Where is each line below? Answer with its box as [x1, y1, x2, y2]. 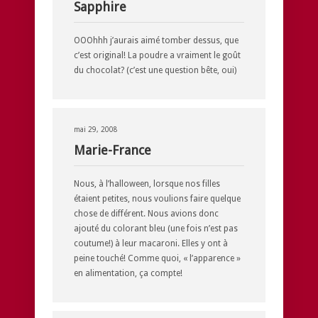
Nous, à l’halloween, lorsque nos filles [74, 178, 220, 189]
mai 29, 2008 [74, 125, 118, 133]
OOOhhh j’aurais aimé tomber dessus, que [74, 35, 238, 45]
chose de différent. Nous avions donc [74, 208, 219, 219]
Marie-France [74, 142, 151, 158]
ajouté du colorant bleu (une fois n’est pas [74, 223, 238, 234]
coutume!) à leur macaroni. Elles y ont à [74, 238, 228, 248]
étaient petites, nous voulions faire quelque [74, 193, 241, 204]
